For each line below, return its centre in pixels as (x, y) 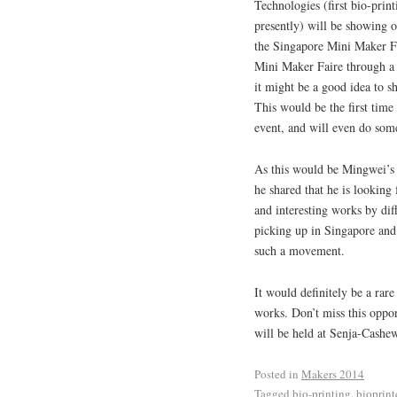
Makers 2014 (333, 374)
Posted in (276, 374)
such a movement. (300, 250)
